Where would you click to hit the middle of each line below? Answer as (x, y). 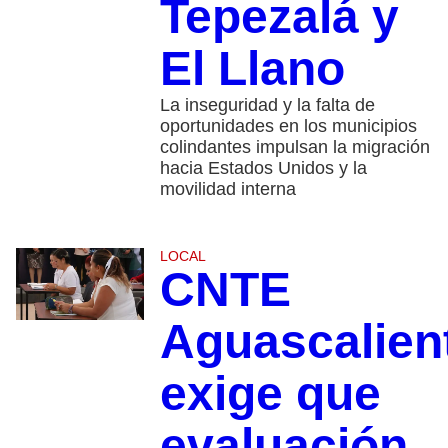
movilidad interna (227, 189)
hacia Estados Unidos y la (263, 168)
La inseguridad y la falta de (267, 105)
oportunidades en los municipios (288, 126)
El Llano (252, 69)
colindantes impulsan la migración (294, 147)
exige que (270, 394)
